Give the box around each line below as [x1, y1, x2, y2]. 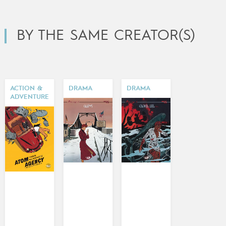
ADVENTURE [10, 94, 49, 101]
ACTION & [10, 85, 42, 92]
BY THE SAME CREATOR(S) [16, 28, 195, 43]
